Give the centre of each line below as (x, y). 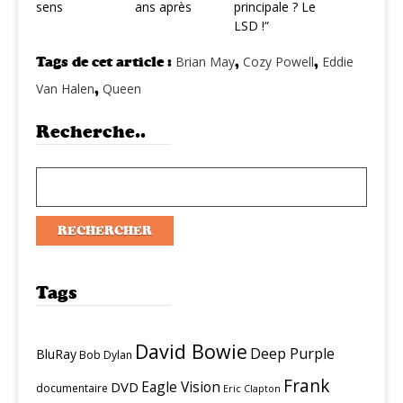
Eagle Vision (181, 387)
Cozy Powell (278, 62)
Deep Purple (292, 354)
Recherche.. (91, 132)
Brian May (205, 62)
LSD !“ (251, 26)
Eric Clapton (252, 389)
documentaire (72, 388)
